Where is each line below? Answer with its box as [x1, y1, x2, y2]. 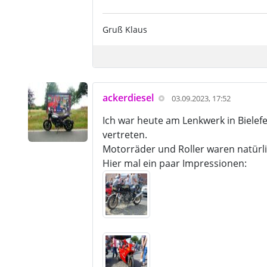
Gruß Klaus [102, 24, 147, 35]
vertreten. [102, 128, 150, 141]
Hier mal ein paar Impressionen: [102, 157, 247, 170]
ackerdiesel [102, 91, 154, 104]
